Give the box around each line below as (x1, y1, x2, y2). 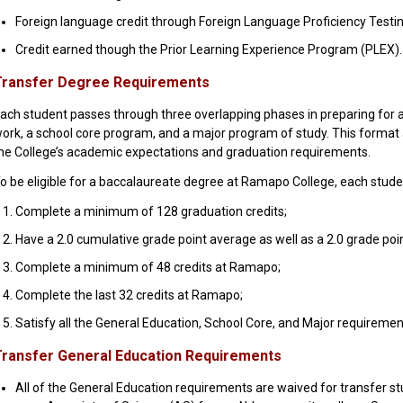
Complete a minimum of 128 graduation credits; (14, 203, 287, 219)
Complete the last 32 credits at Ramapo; (14, 287, 243, 302)
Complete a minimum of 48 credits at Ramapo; (14, 259, 281, 274)
